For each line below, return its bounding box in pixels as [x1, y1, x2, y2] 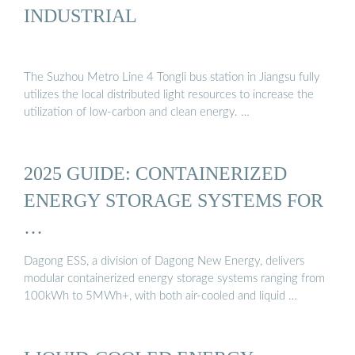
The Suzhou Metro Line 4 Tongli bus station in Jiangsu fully [24, 71, 320, 83]
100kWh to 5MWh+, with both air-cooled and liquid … [24, 290, 297, 303]
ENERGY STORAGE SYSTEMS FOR [24, 189, 323, 212]
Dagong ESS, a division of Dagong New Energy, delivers [24, 255, 304, 268]
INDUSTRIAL [24, 5, 137, 27]
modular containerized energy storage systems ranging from [24, 273, 325, 285]
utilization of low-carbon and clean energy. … [24, 105, 250, 118]
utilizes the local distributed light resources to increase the [24, 88, 314, 101]
